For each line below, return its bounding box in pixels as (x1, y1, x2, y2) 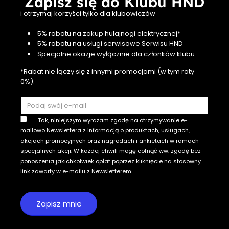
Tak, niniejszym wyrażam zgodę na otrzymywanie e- (38, 116, 188, 124)
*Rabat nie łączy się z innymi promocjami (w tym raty (20, 66, 194, 77)
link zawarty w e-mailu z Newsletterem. (20, 167, 132, 175)
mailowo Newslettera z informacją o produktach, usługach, (20, 126, 190, 134)
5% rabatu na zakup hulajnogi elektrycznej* (35, 28, 180, 38)
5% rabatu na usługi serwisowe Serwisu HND (35, 38, 183, 49)
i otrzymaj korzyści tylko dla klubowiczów (20, 9, 155, 19)
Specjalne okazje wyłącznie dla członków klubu (35, 49, 195, 59)
